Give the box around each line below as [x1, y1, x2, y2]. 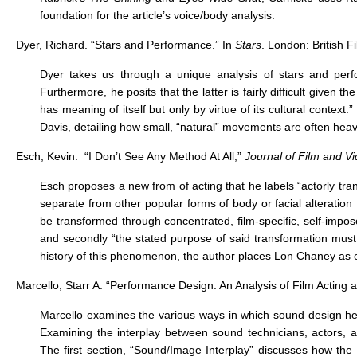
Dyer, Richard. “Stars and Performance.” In [16, 38, 235, 51]
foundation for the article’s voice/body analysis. [40, 9, 275, 22]
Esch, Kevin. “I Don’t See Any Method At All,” [16, 150, 245, 163]
